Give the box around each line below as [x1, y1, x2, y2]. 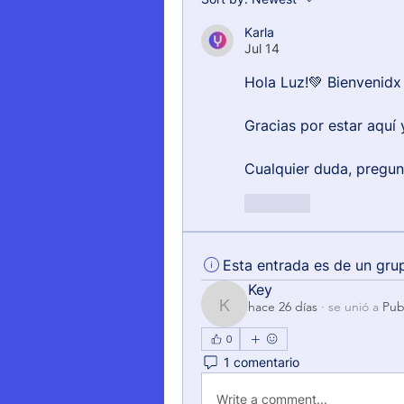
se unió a [328, 298, 379, 315]
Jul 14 [244, 41, 280, 56]
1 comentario [224, 353, 299, 370]
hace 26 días [248, 298, 317, 315]
